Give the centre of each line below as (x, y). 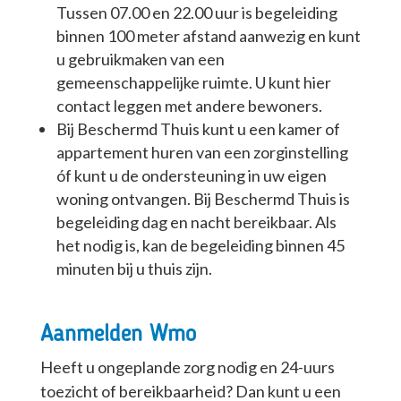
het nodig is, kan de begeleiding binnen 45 (200, 246)
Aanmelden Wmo (118, 335)
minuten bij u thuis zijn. (134, 269)
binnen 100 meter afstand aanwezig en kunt (208, 36)
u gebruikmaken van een (140, 60)
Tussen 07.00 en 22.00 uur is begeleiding (196, 13)
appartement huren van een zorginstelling (202, 153)
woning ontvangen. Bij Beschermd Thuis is (203, 199)
